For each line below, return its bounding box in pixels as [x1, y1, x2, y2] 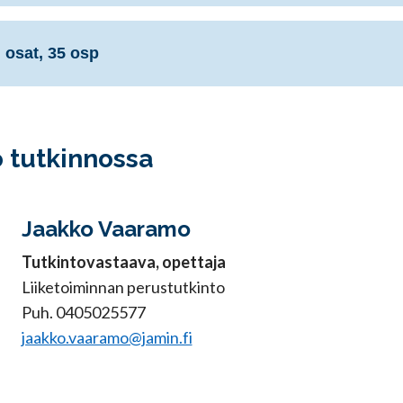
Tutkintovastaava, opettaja [21, 251, 226, 272]
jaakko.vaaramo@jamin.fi [21, 327, 193, 347]
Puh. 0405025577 [21, 301, 146, 322]
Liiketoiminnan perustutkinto [21, 276, 225, 297]
